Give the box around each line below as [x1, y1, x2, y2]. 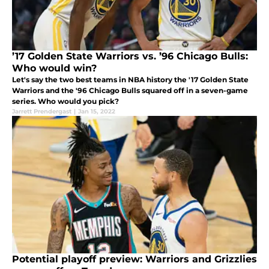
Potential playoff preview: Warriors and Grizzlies [12, 253, 257, 265]
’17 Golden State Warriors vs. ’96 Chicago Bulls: [12, 50, 248, 62]
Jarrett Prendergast [12, 107, 71, 116]
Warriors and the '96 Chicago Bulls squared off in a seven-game [12, 86, 248, 95]
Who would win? [12, 62, 97, 74]
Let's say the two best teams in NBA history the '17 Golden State [12, 75, 249, 85]
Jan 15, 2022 [78, 107, 115, 116]
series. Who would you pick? [12, 97, 119, 106]
